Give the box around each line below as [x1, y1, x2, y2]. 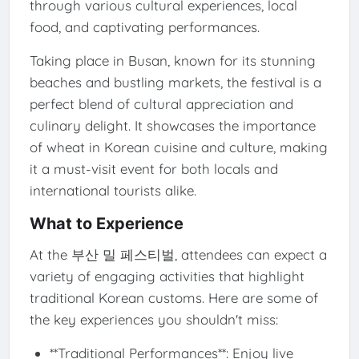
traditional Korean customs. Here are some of [29, 288, 318, 306]
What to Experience [29, 213, 184, 233]
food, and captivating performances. [29, 18, 260, 35]
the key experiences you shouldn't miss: [29, 310, 278, 328]
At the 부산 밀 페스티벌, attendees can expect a [29, 245, 327, 263]
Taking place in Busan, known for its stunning [29, 51, 316, 69]
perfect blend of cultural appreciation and [29, 95, 293, 112]
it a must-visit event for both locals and [29, 159, 278, 177]
